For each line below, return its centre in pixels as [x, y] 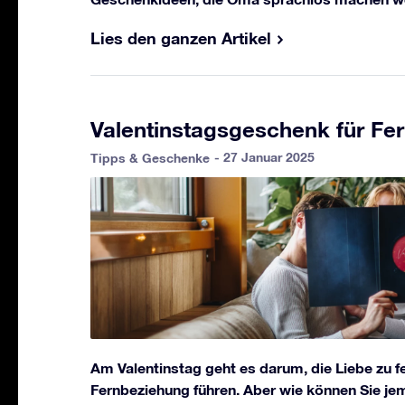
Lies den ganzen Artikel [181, 38]
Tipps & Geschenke [150, 157]
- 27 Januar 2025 [264, 156]
